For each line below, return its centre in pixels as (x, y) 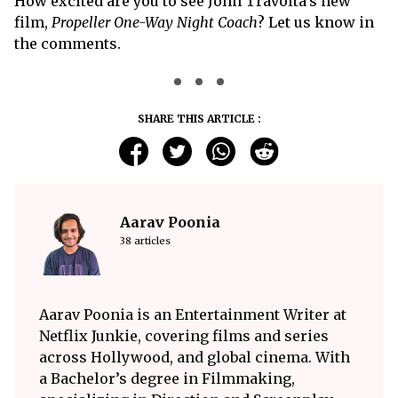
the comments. (68, 44)
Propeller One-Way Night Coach (155, 23)
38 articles (145, 241)
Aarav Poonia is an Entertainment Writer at (193, 315)
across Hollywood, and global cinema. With (195, 358)
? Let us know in (316, 23)
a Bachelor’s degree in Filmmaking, (167, 379)
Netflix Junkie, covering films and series (184, 336)
